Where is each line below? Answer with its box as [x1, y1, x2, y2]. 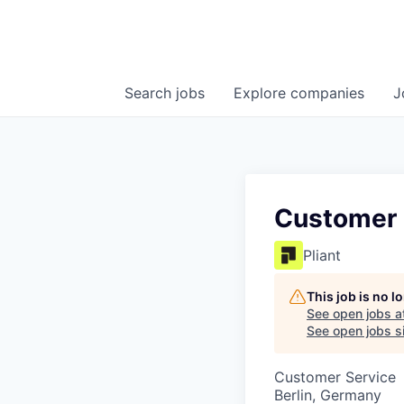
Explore [234, 84, 290, 103]
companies [290, 84, 364, 103]
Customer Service [274, 368, 396, 387]
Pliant [303, 246, 341, 265]
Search [124, 84, 176, 103]
